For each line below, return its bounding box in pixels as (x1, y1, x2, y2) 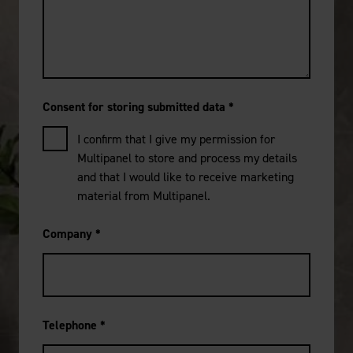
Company (43, 225, 95, 243)
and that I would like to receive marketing (77, 169, 294, 186)
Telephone (43, 317, 100, 334)
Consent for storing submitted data (43, 98, 229, 116)
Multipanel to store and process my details (77, 150, 297, 167)
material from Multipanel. (77, 188, 210, 205)
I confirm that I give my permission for (77, 131, 275, 148)
